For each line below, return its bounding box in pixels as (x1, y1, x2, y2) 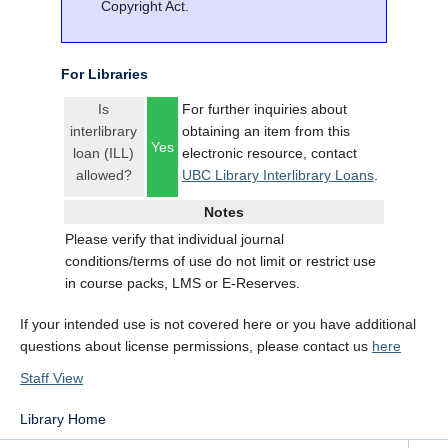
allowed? (75, 167, 132, 183)
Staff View (20, 370, 83, 386)
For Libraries (60, 66, 148, 82)
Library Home (20, 411, 106, 427)
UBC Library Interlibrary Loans (181, 167, 374, 183)
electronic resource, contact (181, 145, 357, 161)
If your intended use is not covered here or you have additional (20, 316, 416, 332)
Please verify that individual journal (64, 231, 284, 247)
